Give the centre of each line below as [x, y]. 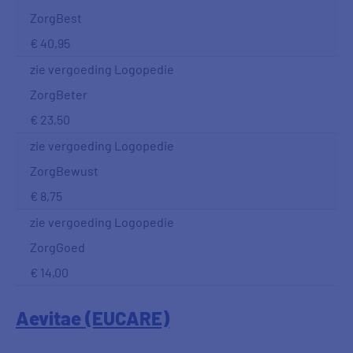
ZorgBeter [59, 94]
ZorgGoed [58, 247]
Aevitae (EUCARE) [93, 318]
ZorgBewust [64, 171]
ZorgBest [56, 18]
